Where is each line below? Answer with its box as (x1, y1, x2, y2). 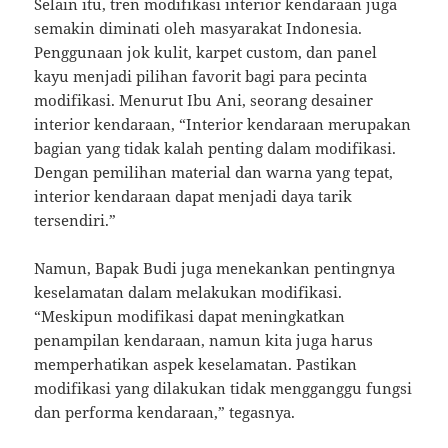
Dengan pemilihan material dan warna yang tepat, (34, 162, 394, 183)
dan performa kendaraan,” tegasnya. (34, 402, 296, 423)
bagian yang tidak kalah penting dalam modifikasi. (34, 138, 397, 159)
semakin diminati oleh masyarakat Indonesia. (34, 18, 363, 39)
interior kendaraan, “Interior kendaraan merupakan (34, 114, 412, 135)
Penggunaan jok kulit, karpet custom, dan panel (34, 42, 378, 63)
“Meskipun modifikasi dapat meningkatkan (34, 306, 346, 327)
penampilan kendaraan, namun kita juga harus (34, 330, 374, 351)
